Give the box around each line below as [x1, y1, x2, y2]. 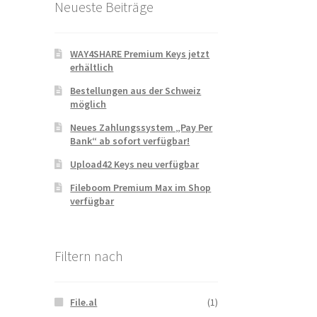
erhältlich [70, 60, 114, 74]
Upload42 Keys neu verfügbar [70, 157, 200, 171]
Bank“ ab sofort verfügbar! [70, 134, 190, 147]
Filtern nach [54, 246, 123, 265]
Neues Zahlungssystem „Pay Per [70, 120, 213, 134]
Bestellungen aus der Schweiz [70, 83, 202, 97]
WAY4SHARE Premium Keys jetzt [70, 47, 210, 60]
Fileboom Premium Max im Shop [70, 180, 212, 194]
